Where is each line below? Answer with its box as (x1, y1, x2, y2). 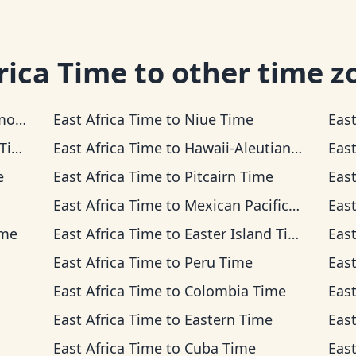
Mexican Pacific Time (184, 195, 288, 215)
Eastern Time (184, 310, 273, 329)
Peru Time (184, 253, 253, 272)
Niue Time (184, 110, 253, 129)
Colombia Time (184, 281, 286, 300)
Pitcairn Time (184, 167, 273, 186)
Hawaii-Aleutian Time (184, 138, 291, 157)
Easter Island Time (184, 224, 288, 243)
